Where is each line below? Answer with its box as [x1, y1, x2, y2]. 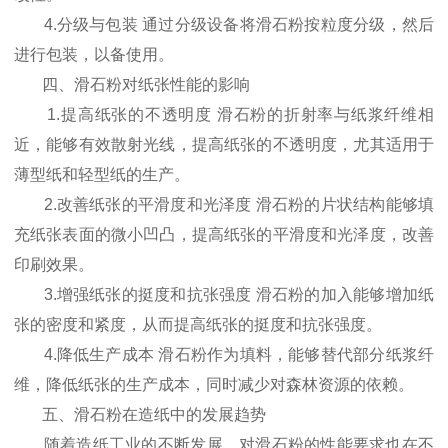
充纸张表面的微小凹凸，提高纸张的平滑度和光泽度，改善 [14, 226, 434, 244]
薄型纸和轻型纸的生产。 [14, 166, 190, 184]
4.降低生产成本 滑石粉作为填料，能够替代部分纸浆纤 [14, 346, 434, 364]
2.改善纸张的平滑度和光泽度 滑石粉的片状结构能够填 [14, 196, 434, 214]
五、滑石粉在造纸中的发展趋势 [14, 406, 266, 424]
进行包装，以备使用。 [14, 46, 174, 64]
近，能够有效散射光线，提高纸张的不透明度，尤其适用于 [14, 136, 434, 154]
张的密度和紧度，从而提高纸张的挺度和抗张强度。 [14, 316, 382, 334]
